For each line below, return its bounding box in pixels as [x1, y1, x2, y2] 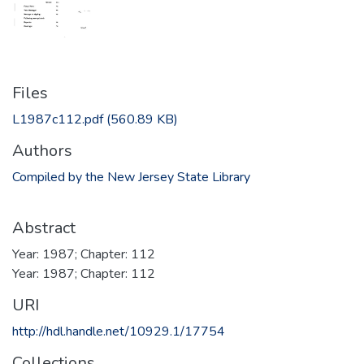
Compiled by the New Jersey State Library [12, 168, 250, 187]
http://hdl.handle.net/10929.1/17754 [12, 323, 225, 341]
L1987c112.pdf [12, 110, 103, 129]
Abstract [12, 217, 76, 240]
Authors [12, 140, 72, 162]
